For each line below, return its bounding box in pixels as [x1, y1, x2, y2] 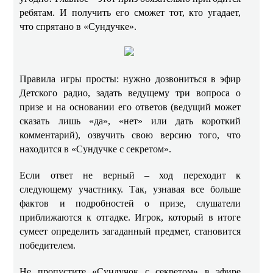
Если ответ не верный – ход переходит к [19, 170, 241, 180]
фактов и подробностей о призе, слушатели [19, 198, 241, 208]
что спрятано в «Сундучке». [19, 21, 137, 32]
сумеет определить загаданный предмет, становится [19, 226, 241, 236]
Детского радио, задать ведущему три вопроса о [19, 88, 241, 98]
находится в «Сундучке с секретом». [19, 144, 172, 154]
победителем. [19, 240, 76, 250]
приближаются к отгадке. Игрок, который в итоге [19, 212, 241, 222]
